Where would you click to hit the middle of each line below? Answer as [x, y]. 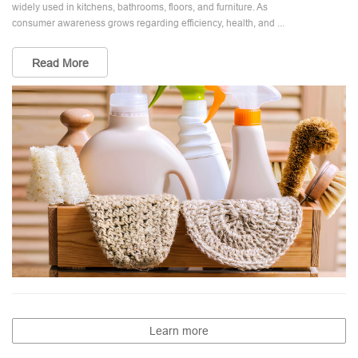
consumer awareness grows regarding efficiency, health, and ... [148, 23]
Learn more [179, 331]
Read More [60, 63]
